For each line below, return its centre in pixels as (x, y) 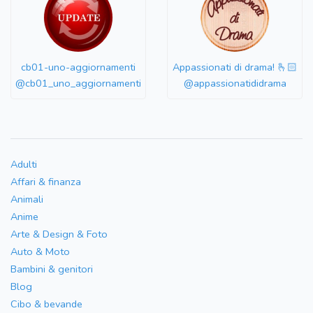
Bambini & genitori (52, 269)
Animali (27, 199)
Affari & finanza (46, 182)
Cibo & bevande (46, 304)
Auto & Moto (40, 252)
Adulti (24, 165)
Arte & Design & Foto (59, 234)
